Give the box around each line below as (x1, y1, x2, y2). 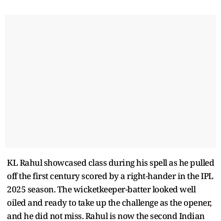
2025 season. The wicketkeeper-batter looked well (7, 183, 195, 195)
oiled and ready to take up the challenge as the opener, (7, 196, 212, 208)
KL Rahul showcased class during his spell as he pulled (7, 156, 214, 168)
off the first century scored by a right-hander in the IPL (7, 170, 214, 182)
